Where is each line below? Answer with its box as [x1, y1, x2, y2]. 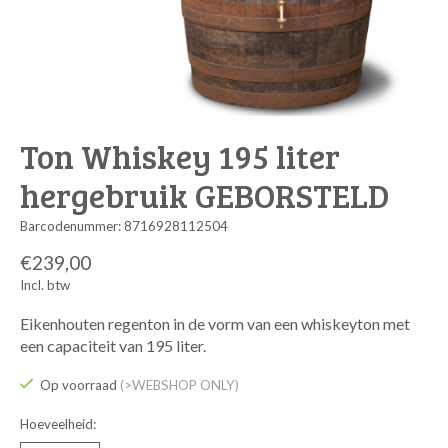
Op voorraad [39, 376, 120, 393]
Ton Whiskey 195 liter [20, 132, 340, 178]
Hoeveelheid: [20, 416, 96, 433]
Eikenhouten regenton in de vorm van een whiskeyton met [20, 313, 410, 333]
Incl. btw [20, 276, 70, 293]
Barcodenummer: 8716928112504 [20, 218, 228, 234]
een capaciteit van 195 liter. [20, 335, 206, 355]
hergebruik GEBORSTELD [20, 171, 389, 217]
